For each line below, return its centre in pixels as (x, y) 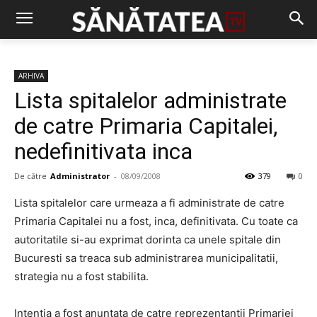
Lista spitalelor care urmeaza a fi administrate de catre (149, 203)
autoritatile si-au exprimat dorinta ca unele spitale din (148, 240)
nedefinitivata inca (103, 151)
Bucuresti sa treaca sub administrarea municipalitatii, (146, 258)
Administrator (80, 176)
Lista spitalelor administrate (150, 100)
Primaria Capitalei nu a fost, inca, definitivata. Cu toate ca (156, 221)
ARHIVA (31, 76)
